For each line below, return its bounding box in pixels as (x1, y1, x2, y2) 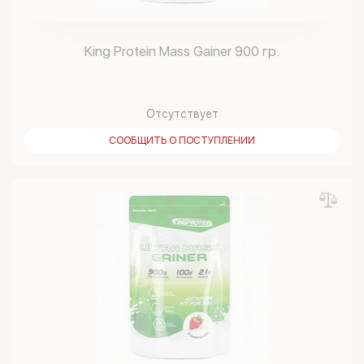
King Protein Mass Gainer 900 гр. (84, 43, 279, 59)
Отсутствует (145, 107, 219, 120)
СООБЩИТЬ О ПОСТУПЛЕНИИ (109, 135, 255, 146)
